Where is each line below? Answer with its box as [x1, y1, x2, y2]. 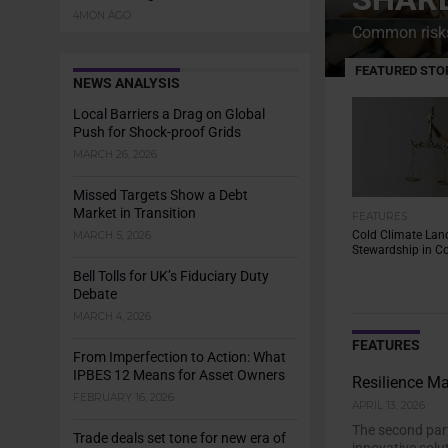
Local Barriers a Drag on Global [72, 106, 265, 123]
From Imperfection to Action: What [72, 349, 286, 366]
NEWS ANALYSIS [72, 75, 180, 92]
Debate [72, 286, 117, 303]
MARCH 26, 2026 [72, 148, 157, 161]
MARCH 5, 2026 [72, 229, 151, 242]
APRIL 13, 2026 [351, 398, 425, 412]
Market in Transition [72, 205, 196, 222]
